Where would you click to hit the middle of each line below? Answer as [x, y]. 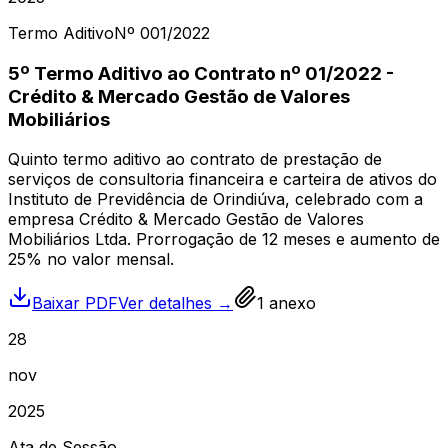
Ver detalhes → [175, 303]
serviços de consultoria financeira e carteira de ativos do [222, 179]
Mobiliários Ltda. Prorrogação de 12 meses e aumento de [224, 239]
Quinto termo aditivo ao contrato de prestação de [195, 159]
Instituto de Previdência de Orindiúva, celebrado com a [215, 199]
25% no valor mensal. [91, 259]
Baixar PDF [75, 303]
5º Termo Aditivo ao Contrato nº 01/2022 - [201, 73]
